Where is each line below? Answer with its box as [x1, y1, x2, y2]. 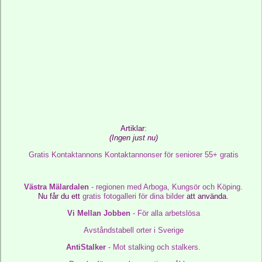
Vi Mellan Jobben [67, 209, 130, 218]
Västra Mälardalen [24, 182, 89, 191]
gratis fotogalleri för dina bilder [82, 192, 185, 201]
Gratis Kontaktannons [28, 150, 102, 159]
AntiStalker [66, 243, 106, 251]
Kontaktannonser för [104, 150, 173, 159]
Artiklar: [120, 124, 147, 133]
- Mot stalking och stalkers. [106, 243, 201, 251]
